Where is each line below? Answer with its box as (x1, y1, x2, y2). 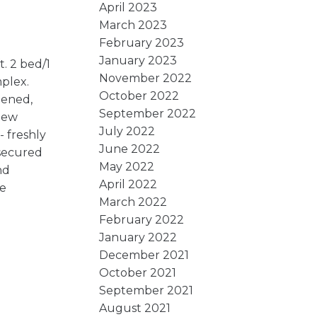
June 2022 (99, 142, 161, 156)
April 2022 (99, 177, 158, 191)
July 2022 (99, 124, 156, 138)
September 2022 (99, 106, 197, 120)
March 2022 (99, 195, 168, 209)
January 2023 (99, 53, 178, 67)
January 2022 (99, 230, 178, 244)
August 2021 (99, 301, 171, 315)
